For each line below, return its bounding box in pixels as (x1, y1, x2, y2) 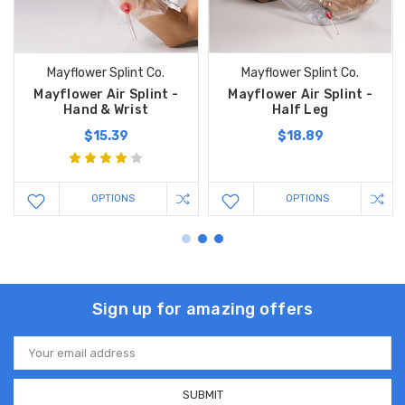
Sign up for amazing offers (91, 299, 314, 320)
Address (14, 352, 61, 366)
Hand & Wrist (63, 102, 149, 118)
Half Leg (272, 102, 329, 118)
